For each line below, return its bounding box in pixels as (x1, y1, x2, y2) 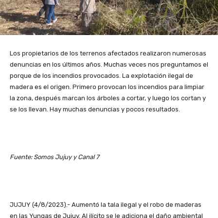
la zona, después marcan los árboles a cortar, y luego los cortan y (10, 94, 206, 102)
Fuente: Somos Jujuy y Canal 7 (10, 153, 99, 161)
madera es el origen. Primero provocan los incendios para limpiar (10, 83, 204, 91)
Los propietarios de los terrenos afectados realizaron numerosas (10, 50, 206, 57)
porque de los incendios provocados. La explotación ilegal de (10, 72, 193, 80)
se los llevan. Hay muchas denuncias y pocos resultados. (10, 106, 180, 113)
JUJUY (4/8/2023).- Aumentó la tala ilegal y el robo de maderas (10, 201, 201, 209)
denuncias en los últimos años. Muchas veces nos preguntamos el (10, 61, 208, 69)
